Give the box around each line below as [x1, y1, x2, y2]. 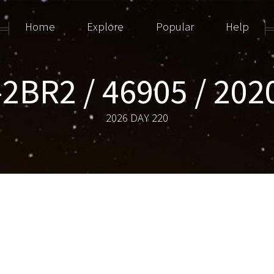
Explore [87, 20, 124, 34]
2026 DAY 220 [106, 111, 168, 125]
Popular [155, 20, 194, 34]
